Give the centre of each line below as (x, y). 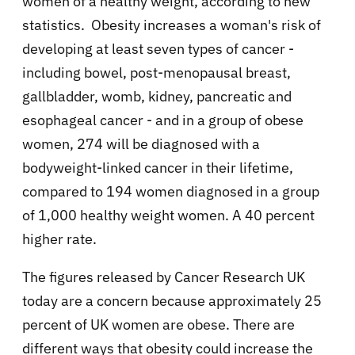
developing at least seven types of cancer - (158, 48)
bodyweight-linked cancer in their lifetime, (158, 167)
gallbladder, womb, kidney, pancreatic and (157, 96)
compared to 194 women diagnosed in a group (171, 191)
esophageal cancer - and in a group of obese (163, 120)
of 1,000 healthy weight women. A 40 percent (168, 215)
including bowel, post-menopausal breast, (157, 72)
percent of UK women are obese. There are (158, 324)
